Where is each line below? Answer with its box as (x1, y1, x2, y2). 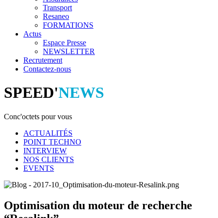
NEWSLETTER (43, 47, 95, 55)
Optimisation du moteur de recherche (4, 199, 192, 212)
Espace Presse (43, 38, 86, 47)
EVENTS (23, 163, 54, 172)
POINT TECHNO (23, 137, 81, 146)
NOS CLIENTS (23, 155, 74, 163)
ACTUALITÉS (23, 128, 73, 137)
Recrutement (23, 56, 62, 64)
